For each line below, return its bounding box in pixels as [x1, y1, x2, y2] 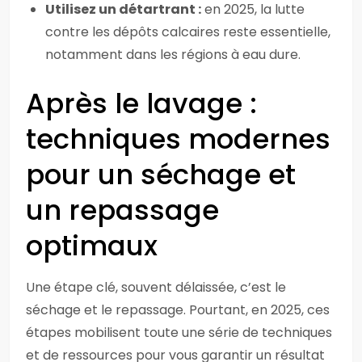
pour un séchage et [26, 155, 296, 194]
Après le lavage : [26, 84, 257, 123]
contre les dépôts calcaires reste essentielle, [45, 23, 330, 41]
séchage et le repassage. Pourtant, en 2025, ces [26, 301, 330, 319]
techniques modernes [26, 120, 330, 158]
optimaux [26, 226, 158, 265]
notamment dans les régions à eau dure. [45, 45, 301, 64]
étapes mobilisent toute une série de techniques [26, 323, 332, 342]
